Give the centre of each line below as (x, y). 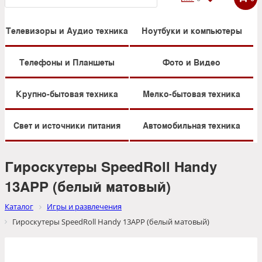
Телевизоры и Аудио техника (67, 31)
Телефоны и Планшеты (67, 62)
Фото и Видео (192, 62)
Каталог (19, 207)
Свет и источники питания (67, 125)
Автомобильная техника (192, 125)
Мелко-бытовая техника (192, 94)
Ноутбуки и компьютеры (192, 31)
